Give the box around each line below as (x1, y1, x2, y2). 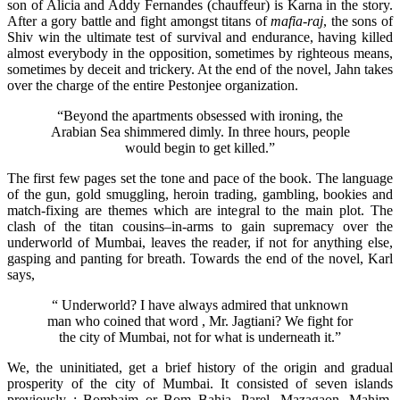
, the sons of (323, 12, 393, 29)
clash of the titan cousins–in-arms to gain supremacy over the (7, 218, 393, 234)
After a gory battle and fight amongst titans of (7, 12, 271, 29)
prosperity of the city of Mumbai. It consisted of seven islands (7, 375, 393, 391)
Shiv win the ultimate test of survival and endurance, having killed (7, 29, 393, 45)
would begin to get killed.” (125, 139, 275, 155)
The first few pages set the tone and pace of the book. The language (7, 170, 393, 186)
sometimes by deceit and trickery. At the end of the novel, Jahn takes (7, 61, 393, 77)
